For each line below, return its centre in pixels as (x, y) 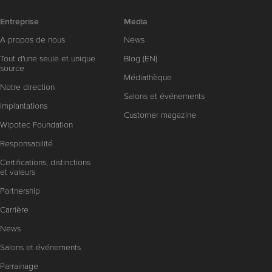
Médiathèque (148, 77)
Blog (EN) (140, 58)
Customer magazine (160, 115)
